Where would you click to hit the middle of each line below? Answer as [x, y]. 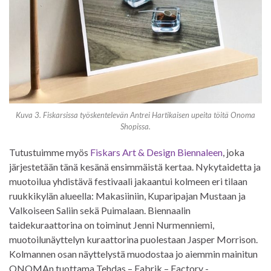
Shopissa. [135, 127]
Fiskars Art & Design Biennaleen [156, 152]
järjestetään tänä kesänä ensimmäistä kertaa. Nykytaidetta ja [135, 167]
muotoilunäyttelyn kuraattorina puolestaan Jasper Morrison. [133, 240]
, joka [233, 152]
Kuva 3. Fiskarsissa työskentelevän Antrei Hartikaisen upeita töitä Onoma [135, 115]
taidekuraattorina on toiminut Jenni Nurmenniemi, [112, 225]
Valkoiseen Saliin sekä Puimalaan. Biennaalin [100, 211]
